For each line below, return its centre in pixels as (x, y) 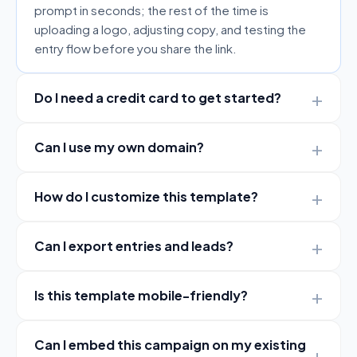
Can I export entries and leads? (134, 245)
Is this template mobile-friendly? (141, 295)
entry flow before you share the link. (135, 48)
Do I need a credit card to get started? (158, 97)
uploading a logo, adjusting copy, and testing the (170, 29)
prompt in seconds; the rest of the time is (151, 10)
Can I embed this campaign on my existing (170, 344)
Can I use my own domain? (119, 147)
